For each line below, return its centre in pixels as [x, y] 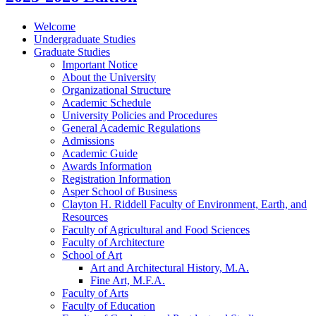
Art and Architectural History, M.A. [170, 267]
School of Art [92, 255]
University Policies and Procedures [140, 115]
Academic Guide [100, 153]
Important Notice [100, 64]
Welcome [55, 26]
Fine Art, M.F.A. [128, 280]
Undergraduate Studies [85, 39]
